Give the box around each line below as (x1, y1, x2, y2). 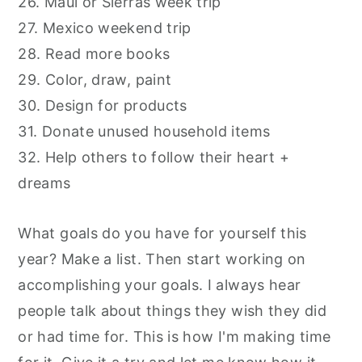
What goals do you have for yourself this (18, 224, 307, 242)
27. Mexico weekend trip (18, 19, 192, 36)
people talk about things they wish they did (18, 301, 326, 319)
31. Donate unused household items (18, 122, 271, 140)
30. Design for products (18, 96, 187, 114)
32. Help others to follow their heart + (18, 148, 290, 166)
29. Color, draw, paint (18, 70, 172, 88)
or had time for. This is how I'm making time (18, 327, 331, 345)
